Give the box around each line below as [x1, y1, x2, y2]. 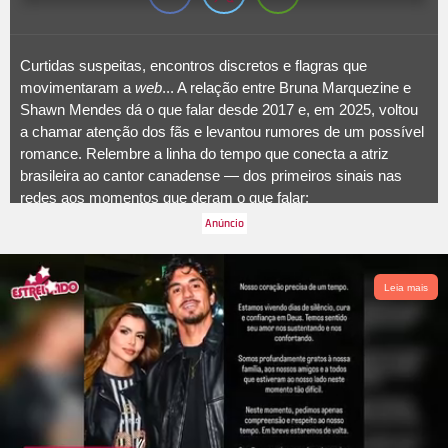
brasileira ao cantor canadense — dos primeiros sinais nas [20, 167, 402, 185]
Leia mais [384, 281, 428, 293]
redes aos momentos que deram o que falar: [20, 189, 309, 207]
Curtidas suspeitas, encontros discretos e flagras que [20, 57, 367, 75]
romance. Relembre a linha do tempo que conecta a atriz [20, 145, 389, 163]
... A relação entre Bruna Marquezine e [162, 79, 411, 97]
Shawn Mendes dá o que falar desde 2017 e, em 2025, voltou [20, 101, 418, 119]
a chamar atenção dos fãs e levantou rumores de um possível [20, 123, 424, 141]
